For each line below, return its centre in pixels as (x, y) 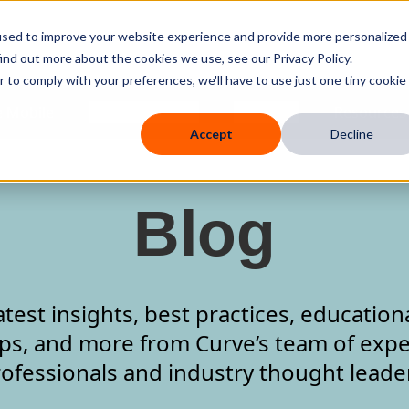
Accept (211, 134)
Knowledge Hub (144, 112)
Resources (370, 112)
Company (267, 112)
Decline (351, 134)
